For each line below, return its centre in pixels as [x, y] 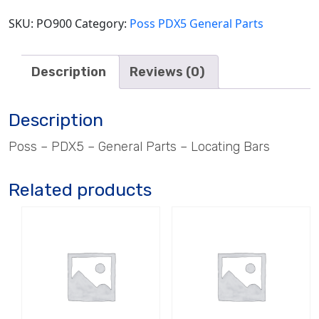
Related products [80, 190]
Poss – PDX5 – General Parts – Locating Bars [139, 147]
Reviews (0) [167, 72]
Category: [102, 23]
